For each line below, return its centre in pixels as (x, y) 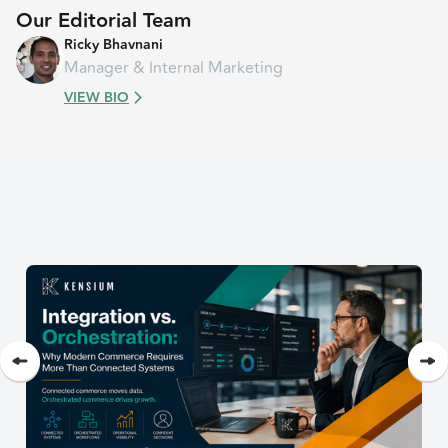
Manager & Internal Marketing (173, 67)
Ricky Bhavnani (113, 44)
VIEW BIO (96, 97)
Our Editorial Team (103, 20)
